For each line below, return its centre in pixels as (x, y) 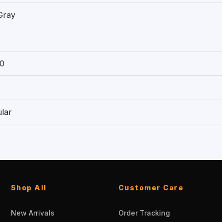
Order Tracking (144, 213)
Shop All (28, 187)
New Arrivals (32, 213)
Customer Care (151, 187)
